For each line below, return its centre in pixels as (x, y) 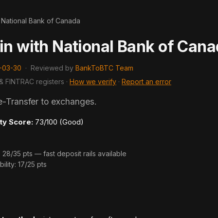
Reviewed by (53, 68)
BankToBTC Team (104, 68)
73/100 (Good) (58, 122)
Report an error (146, 82)
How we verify (93, 82)
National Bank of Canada (41, 21)
